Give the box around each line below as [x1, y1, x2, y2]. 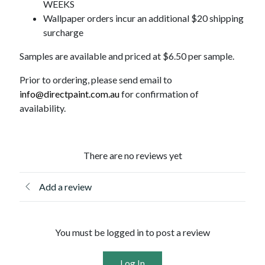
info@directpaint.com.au [20, 88, 120, 100]
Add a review [39, 181, 92, 193]
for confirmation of [119, 88, 199, 100]
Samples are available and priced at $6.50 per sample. [20, 50, 235, 62]
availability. [20, 102, 66, 114]
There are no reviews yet [83, 150, 182, 161]
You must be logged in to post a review [55, 227, 210, 238]
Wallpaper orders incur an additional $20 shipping [43, 12, 244, 24]
